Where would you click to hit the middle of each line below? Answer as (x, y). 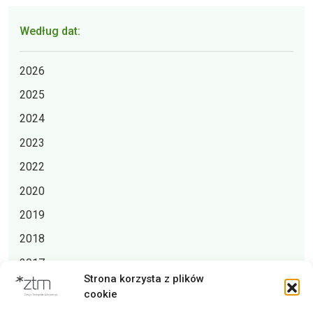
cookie (101, 294)
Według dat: (50, 31)
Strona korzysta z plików (144, 279)
